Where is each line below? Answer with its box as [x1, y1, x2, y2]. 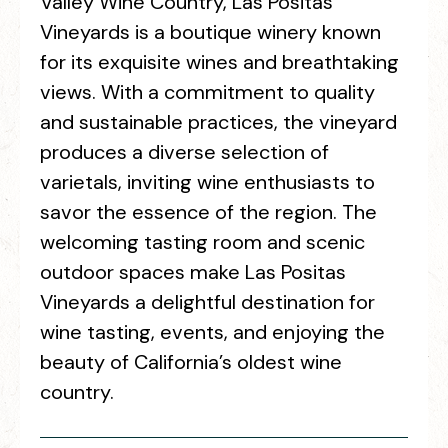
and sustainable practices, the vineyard [40, 109, 397, 135]
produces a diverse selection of [40, 139, 329, 165]
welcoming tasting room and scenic [40, 229, 365, 255]
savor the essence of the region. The [40, 199, 377, 225]
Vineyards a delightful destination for [40, 289, 375, 315]
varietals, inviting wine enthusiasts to [40, 169, 375, 195]
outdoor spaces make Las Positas [40, 259, 346, 285]
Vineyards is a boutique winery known [40, 19, 381, 45]
